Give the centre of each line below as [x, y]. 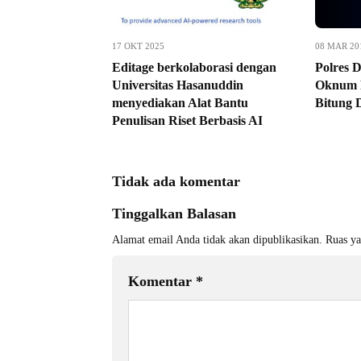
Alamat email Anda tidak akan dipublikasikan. [217, 240]
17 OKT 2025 [138, 46]
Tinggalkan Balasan [174, 214]
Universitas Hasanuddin [178, 85]
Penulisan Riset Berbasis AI [187, 120]
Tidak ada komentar [176, 181]
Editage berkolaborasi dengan [194, 67]
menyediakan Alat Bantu [180, 103]
